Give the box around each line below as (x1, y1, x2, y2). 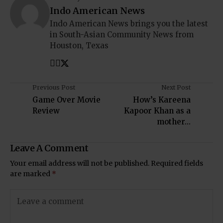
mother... (157, 117, 191, 126)
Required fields (151, 159, 203, 168)
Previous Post (32, 84, 75, 91)
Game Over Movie (32, 95, 101, 105)
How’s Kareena (133, 95, 191, 105)
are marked (10, 169, 52, 178)
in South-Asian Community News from (50, 30, 194, 39)
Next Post (161, 84, 191, 91)
